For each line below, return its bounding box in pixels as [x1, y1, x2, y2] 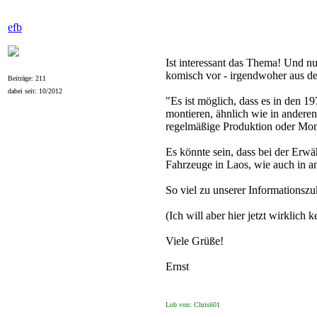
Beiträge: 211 [8, 74, 46, 82]
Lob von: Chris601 [166, 301, 220, 309]
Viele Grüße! [166, 235, 224, 247]
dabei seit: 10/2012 [8, 87, 62, 95]
